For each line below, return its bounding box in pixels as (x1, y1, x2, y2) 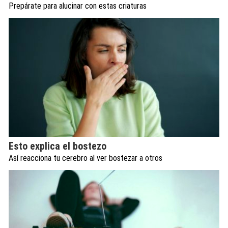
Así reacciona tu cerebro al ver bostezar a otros (9, 153, 162, 163)
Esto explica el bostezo (9, 139, 106, 152)
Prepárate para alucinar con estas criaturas (9, 1, 147, 11)
